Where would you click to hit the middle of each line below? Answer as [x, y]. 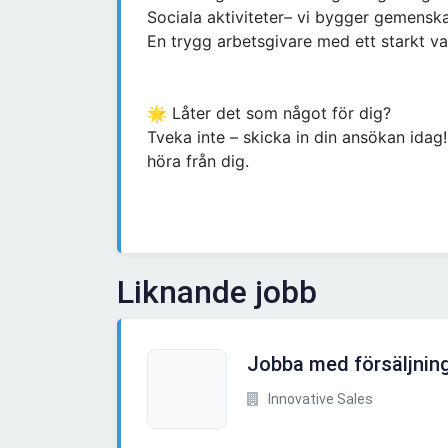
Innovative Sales [319, 399]
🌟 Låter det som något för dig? [269, 113]
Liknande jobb [217, 292]
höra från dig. [198, 161]
